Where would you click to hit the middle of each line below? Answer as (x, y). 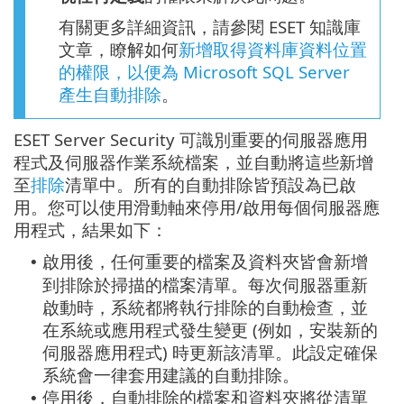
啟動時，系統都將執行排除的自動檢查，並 (205, 308)
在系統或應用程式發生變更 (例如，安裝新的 (210, 330)
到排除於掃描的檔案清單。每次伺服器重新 (205, 285)
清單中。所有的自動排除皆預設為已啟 (211, 185)
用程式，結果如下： (91, 230)
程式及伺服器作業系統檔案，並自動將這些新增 (193, 162)
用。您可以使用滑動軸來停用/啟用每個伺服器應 (197, 207)
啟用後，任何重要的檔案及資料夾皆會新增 (205, 262)
